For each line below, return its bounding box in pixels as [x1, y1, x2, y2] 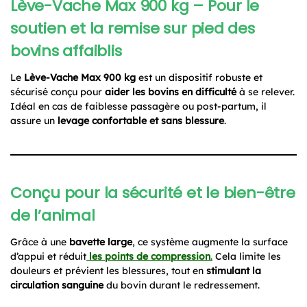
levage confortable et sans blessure [58, 114, 224, 127]
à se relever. [236, 85, 295, 98]
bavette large [69, 235, 132, 248]
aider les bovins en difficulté [105, 85, 236, 98]
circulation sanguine [10, 278, 103, 291]
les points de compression [89, 249, 210, 262]
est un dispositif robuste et [136, 71, 262, 84]
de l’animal [10, 204, 95, 226]
